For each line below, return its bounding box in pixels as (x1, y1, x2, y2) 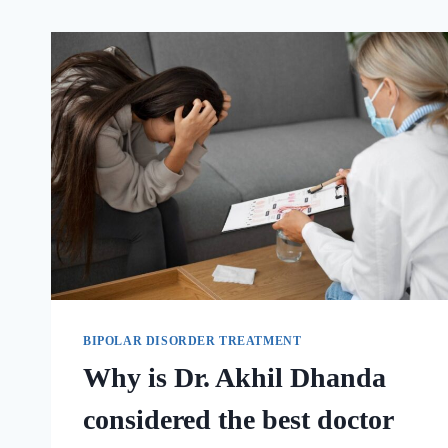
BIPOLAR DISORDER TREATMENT (83, 334, 302, 349)
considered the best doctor (83, 404, 393, 436)
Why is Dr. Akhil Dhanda (83, 362, 386, 394)
